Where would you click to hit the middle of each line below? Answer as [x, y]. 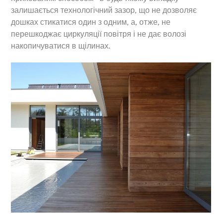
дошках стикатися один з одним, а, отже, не [91, 22]
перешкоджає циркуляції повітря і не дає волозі [99, 34]
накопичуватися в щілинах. [61, 46]
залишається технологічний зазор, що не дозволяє [104, 10]
